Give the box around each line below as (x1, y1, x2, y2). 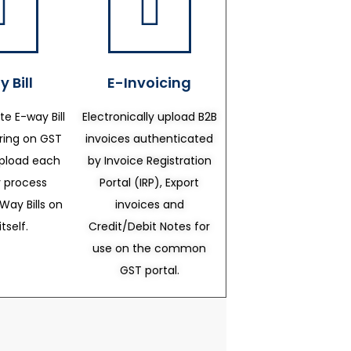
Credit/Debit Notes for (89, 219, 211, 234)
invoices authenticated (85, 131, 214, 147)
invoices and (114, 197, 184, 212)
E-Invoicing (107, 73, 192, 92)
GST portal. (119, 262, 179, 278)
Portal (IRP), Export (100, 175, 200, 190)
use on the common (92, 241, 207, 256)
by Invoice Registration (87, 153, 212, 168)
